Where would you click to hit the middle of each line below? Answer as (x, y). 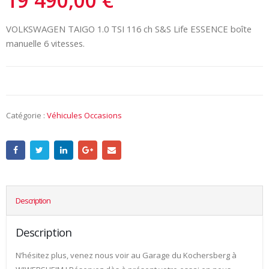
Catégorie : (26, 115)
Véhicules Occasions (84, 115)
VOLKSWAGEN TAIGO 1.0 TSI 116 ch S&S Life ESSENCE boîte (129, 29)
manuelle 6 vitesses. (45, 43)
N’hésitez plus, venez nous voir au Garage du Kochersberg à (126, 255)
